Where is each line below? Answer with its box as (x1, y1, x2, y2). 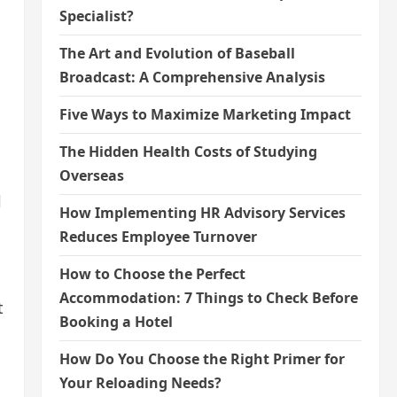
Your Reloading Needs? (58, 373, 222, 393)
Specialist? (58, 6, 134, 27)
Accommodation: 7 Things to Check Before (58, 288, 358, 308)
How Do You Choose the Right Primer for (58, 349, 345, 370)
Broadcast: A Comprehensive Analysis (58, 67, 325, 88)
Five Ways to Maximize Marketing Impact (58, 105, 351, 125)
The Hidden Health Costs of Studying (58, 142, 317, 162)
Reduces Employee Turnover (58, 227, 257, 247)
